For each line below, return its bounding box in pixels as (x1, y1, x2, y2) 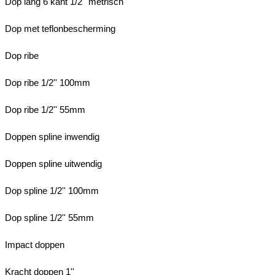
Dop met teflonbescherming (5, 23, 115, 34)
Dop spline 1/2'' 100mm (5, 185, 99, 196)
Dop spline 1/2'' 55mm (5, 212, 94, 223)
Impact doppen (5, 239, 64, 250)
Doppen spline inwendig (5, 131, 99, 142)
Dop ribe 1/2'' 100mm (5, 77, 90, 88)
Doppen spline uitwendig (5, 158, 102, 169)
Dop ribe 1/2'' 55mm (5, 104, 85, 115)
